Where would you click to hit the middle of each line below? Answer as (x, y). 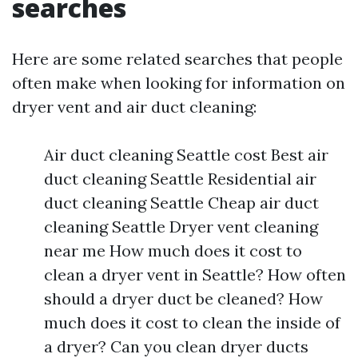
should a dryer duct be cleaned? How (183, 298)
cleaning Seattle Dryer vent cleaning (181, 227)
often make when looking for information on (179, 83)
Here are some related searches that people (177, 59)
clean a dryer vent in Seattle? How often (195, 274)
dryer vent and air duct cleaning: (134, 107)
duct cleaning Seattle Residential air (180, 179)
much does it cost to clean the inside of (192, 322)
